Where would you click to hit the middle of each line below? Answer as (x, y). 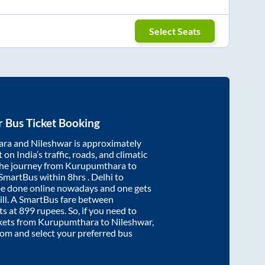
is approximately (107, 143)
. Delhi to (106, 176)
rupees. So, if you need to (86, 210)
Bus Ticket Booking (51, 123)
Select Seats (175, 31)
